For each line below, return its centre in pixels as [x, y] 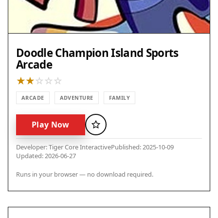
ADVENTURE [76, 98]
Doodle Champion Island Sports [97, 53]
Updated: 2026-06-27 [46, 156]
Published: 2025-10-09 [142, 147]
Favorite [109, 127]
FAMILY [119, 98]
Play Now [51, 124]
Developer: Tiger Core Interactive [64, 147]
